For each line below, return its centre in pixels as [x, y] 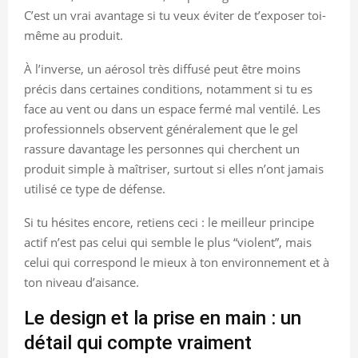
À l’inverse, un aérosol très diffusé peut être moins [162, 68]
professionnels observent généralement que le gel [161, 128]
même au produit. [74, 35]
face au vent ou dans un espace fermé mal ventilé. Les [172, 108]
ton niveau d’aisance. [82, 282]
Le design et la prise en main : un [163, 318]
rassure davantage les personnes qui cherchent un [162, 148]
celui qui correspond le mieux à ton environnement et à [177, 262]
